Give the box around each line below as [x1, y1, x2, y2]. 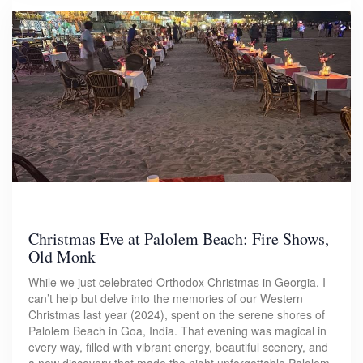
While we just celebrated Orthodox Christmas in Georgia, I [28, 274, 326, 291]
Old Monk [28, 246, 96, 268]
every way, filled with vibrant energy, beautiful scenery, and [28, 339, 328, 356]
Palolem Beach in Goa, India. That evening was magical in [28, 322, 327, 340]
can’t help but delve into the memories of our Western [28, 290, 303, 307]
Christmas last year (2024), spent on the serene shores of [28, 306, 325, 323]
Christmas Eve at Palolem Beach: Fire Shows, [28, 228, 329, 250]
